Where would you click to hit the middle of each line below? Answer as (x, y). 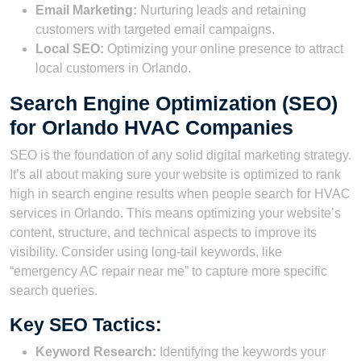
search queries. (54, 290)
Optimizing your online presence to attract (224, 48)
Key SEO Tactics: (86, 324)
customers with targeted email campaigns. (155, 29)
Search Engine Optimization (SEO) (174, 103)
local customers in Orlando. (113, 68)
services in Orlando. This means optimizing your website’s (175, 213)
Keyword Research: (96, 351)
